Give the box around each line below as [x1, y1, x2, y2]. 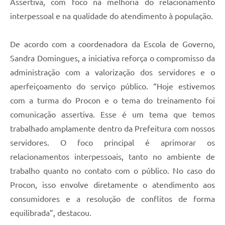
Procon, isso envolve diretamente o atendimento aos [10, 180, 215, 190]
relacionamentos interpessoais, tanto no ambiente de [10, 152, 215, 162]
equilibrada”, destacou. [10, 208, 91, 218]
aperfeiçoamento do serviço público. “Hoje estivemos [10, 82, 215, 91]
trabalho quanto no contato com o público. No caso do [10, 166, 215, 176]
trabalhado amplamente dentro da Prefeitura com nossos [10, 124, 215, 134]
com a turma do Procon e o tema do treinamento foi [10, 96, 215, 105]
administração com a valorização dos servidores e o [10, 68, 215, 77]
